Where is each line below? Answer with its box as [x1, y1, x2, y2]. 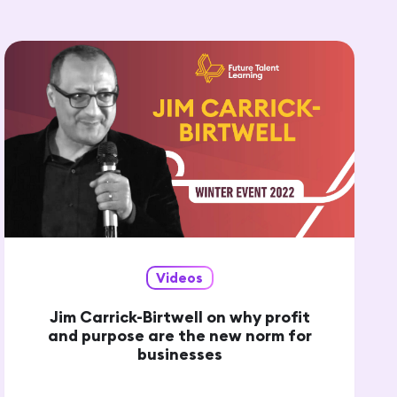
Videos [156, 269, 204, 287]
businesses [136, 344, 222, 365]
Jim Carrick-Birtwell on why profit [49, 307, 310, 328]
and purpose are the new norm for [47, 325, 312, 346]
